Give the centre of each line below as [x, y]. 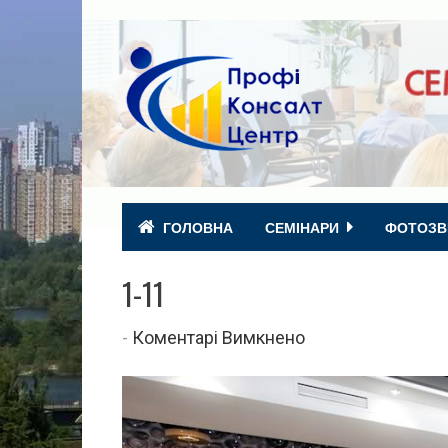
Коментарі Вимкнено [218, 337]
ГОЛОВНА [198, 226]
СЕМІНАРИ [302, 226]
